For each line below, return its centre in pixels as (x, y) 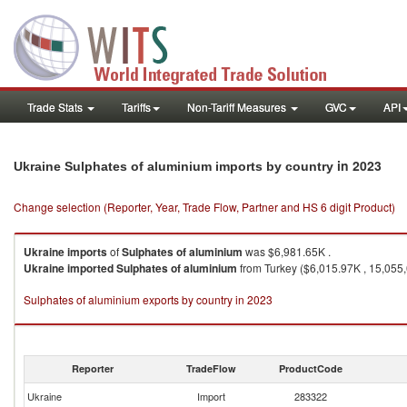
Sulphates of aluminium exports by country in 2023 (148, 299)
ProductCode (311, 368)
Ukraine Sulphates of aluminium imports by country (175, 166)
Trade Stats (56, 107)
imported (90, 268)
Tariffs (136, 107)
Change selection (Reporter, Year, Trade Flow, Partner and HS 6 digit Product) (204, 207)
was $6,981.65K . (287, 251)
